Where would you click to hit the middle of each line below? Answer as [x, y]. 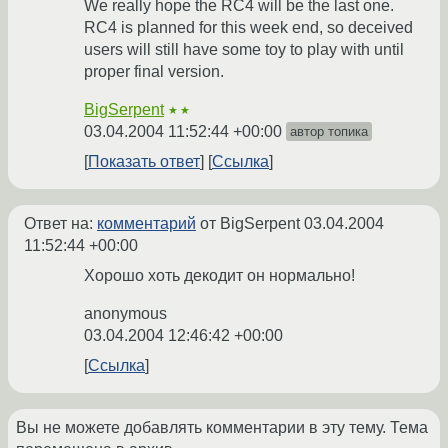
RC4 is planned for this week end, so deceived [248, 28]
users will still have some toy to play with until [244, 50]
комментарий [146, 224]
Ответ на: [60, 224]
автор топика [329, 132]
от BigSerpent [250, 224]
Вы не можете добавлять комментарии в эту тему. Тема [222, 428]
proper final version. [154, 72]
